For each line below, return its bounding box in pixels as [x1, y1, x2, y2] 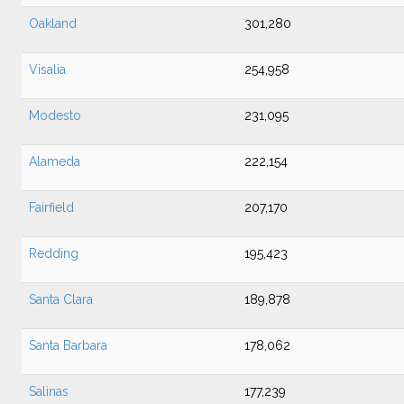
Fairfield [29, 200, 74, 215]
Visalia [29, 62, 66, 77]
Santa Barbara [29, 338, 107, 353]
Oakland [29, 16, 77, 31]
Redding [29, 246, 78, 261]
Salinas [29, 384, 69, 399]
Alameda [29, 154, 80, 169]
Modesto [29, 108, 81, 123]
